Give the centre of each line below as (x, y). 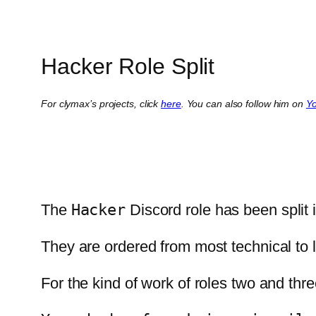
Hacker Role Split (128, 66)
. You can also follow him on (243, 104)
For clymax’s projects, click (101, 104)
